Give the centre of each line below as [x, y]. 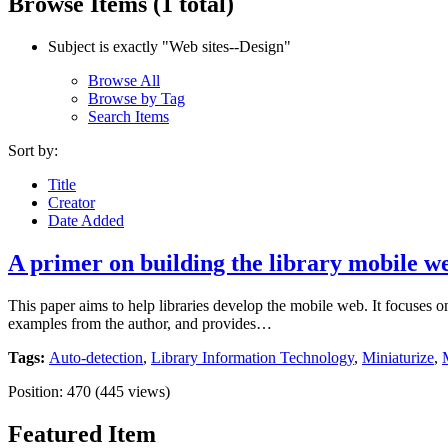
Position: [37, 391]
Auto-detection [96, 357]
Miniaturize [398, 357]
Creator [71, 202]
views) [147, 391]
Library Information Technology [252, 357]
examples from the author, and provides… [140, 323]
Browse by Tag [136, 98]
